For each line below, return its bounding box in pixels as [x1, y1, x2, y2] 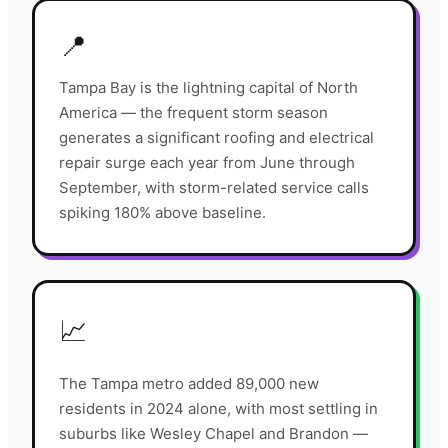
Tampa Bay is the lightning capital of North [59, 78, 358, 98]
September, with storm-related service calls [59, 178, 369, 198]
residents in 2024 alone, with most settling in [59, 399, 378, 419]
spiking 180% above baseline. [59, 203, 266, 223]
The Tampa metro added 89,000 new [59, 374, 319, 394]
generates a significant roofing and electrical [59, 128, 374, 148]
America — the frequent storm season [59, 103, 328, 123]
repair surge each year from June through [59, 153, 355, 173]
